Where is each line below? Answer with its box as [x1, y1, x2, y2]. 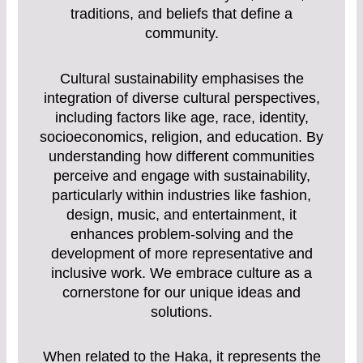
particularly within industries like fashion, [52, 186, 311, 203]
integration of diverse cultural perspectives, [43, 89, 320, 106]
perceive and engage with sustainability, [53, 167, 310, 184]
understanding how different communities [49, 147, 314, 164]
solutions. [151, 303, 212, 320]
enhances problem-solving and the [70, 225, 293, 242]
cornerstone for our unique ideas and [62, 284, 301, 301]
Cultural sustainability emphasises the [59, 70, 304, 87]
